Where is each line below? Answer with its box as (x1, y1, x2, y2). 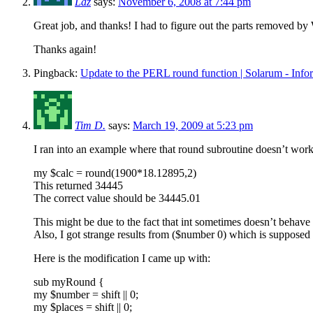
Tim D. (75, 119, 105, 131)
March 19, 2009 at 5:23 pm (133, 119, 253, 131)
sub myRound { (34, 275, 104, 288)
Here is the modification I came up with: (34, 252, 210, 264)
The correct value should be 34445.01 (34, 191, 201, 204)
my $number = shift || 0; (34, 288, 138, 300)
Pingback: (34, 66, 80, 79)
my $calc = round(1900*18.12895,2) (34, 166, 196, 179)
